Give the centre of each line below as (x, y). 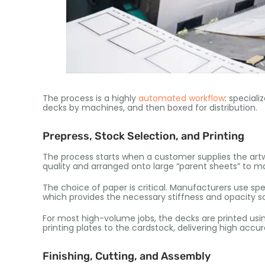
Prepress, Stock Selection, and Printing (143, 136)
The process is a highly (91, 98)
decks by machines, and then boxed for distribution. (150, 107)
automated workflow (182, 98)
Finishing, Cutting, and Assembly (127, 256)
